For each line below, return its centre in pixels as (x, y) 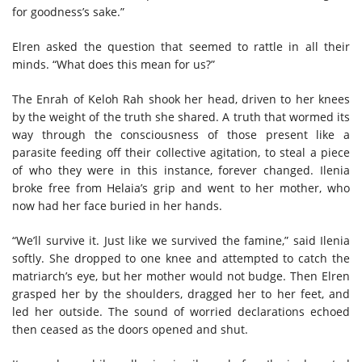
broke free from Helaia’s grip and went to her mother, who (181, 187)
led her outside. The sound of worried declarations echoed (181, 311)
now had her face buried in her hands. (117, 205)
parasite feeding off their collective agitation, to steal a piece (181, 152)
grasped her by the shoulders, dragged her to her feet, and (181, 293)
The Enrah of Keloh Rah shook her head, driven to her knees (181, 99)
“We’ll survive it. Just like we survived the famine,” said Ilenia (181, 240)
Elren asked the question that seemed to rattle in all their (181, 46)
